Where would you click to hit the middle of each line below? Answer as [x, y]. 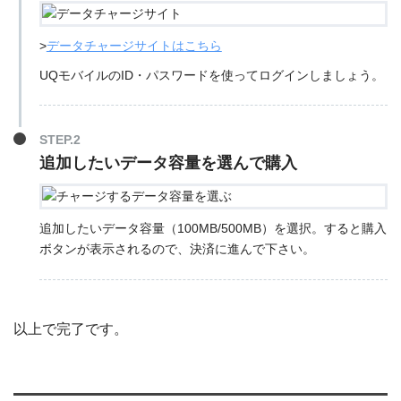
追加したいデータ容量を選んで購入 [168, 163]
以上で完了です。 [71, 329]
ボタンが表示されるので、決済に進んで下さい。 [177, 249]
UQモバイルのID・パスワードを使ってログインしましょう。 [211, 75]
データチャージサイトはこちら [134, 45]
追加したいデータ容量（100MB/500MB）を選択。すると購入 [213, 229]
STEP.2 [60, 140]
